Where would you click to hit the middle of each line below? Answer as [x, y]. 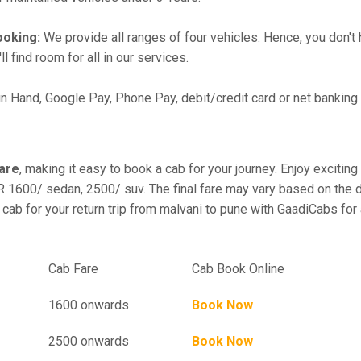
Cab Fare [120, 269]
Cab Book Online [238, 269]
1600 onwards [89, 305]
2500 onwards [89, 341]
